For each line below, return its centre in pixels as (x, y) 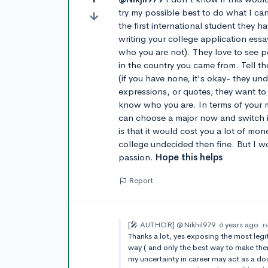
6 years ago (239, 225)
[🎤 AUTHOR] (152, 225)
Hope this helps (189, 157)
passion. (137, 157)
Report (141, 180)
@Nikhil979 (196, 225)
